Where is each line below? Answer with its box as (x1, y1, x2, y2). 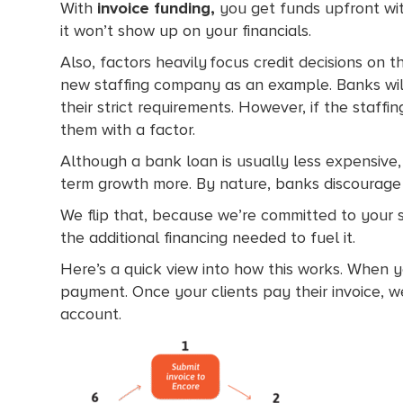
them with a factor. (60, 119, 201, 139)
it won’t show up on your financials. (60, 20, 315, 40)
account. (60, 303, 122, 324)
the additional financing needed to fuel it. (60, 227, 359, 247)
